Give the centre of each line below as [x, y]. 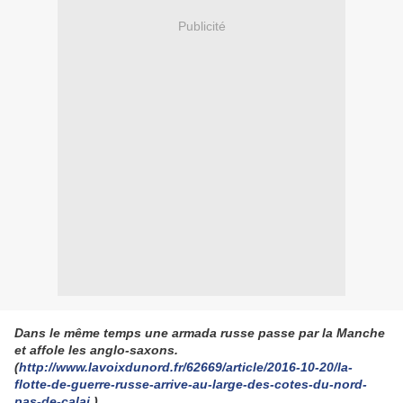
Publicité [201, 26]
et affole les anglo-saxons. [96, 350]
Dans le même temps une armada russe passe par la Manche [200, 333]
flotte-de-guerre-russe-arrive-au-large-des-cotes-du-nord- [191, 385]
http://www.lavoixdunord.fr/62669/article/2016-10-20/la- [186, 367]
